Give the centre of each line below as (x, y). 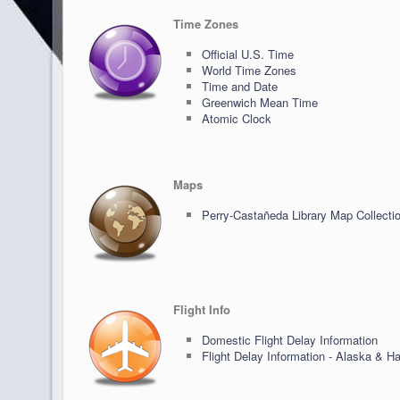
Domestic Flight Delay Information (290, 340)
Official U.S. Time (248, 54)
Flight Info (202, 309)
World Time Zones (249, 70)
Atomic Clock (237, 118)
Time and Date (240, 86)
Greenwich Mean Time (260, 102)
